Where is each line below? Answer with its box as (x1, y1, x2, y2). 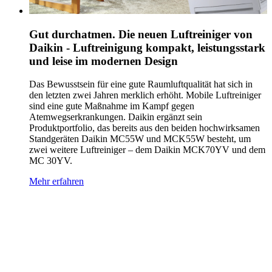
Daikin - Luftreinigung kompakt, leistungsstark (29, 41, 265, 54)
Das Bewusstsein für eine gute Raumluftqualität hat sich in (29, 79, 253, 90)
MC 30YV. (29, 155, 72, 166)
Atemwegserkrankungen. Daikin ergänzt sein (29, 112, 202, 123)
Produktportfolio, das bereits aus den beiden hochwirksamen (29, 123, 260, 134)
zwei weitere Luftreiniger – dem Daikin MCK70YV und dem (29, 144, 265, 155)
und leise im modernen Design (29, 54, 178, 67)
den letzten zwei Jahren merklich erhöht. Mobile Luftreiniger (29, 90, 261, 101)
